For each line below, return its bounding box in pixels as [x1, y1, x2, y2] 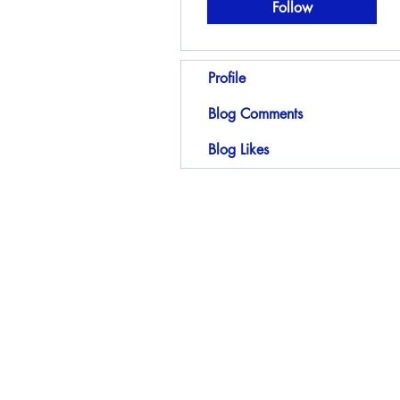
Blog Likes [208, 140, 269, 159]
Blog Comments [208, 104, 303, 123]
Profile [208, 69, 246, 87]
